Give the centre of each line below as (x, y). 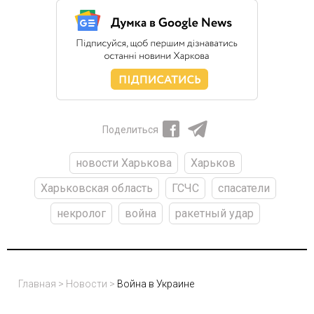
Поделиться (130, 130)
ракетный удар (214, 214)
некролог (81, 214)
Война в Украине (156, 284)
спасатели (244, 189)
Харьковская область (97, 189)
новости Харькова (123, 163)
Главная (37, 284)
